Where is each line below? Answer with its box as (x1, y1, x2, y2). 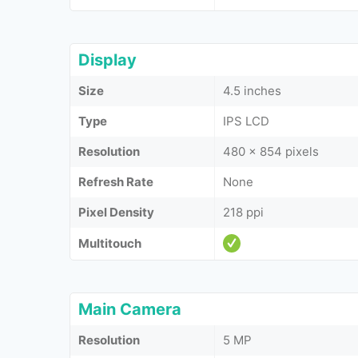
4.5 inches (223, 82, 281, 98)
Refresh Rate (78, 173, 153, 189)
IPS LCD (223, 113, 269, 129)
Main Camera (78, 299, 181, 319)
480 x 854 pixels (223, 143, 319, 159)
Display (78, 50, 137, 70)
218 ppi (223, 204, 264, 220)
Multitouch (78, 235, 141, 251)
